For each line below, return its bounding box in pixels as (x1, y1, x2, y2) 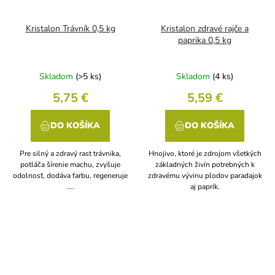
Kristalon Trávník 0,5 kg (25, 23, 115, 35)
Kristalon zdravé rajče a (161, 23, 249, 35)
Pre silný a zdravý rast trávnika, (20, 149, 121, 159)
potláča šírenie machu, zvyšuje (20, 160, 120, 170)
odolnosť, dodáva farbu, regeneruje (13, 171, 128, 181)
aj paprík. (190, 182, 220, 192)
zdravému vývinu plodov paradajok (147, 171, 262, 181)
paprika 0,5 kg (178, 34, 231, 47)
